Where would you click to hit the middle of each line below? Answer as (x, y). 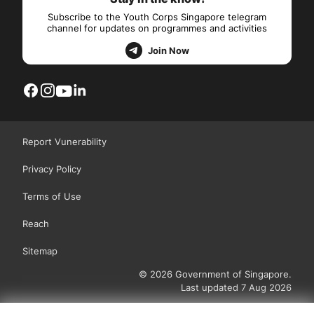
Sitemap (40, 251)
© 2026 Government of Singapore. (215, 274)
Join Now (168, 50)
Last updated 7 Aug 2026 (236, 287)
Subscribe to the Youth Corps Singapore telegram (157, 17)
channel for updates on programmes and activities (157, 28)
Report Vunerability (64, 141)
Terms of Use (52, 196)
